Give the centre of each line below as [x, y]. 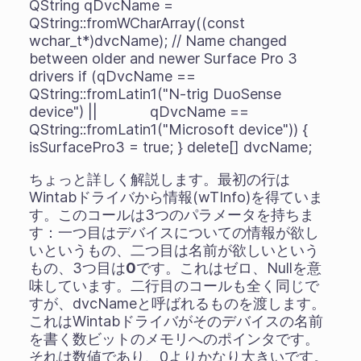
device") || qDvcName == [139, 111]
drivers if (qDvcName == [112, 76]
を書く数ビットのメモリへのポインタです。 [174, 338]
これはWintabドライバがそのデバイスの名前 [176, 321]
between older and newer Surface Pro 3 [163, 58]
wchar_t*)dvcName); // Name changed [158, 40]
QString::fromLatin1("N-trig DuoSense [155, 93]
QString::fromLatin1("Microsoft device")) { [176, 129]
